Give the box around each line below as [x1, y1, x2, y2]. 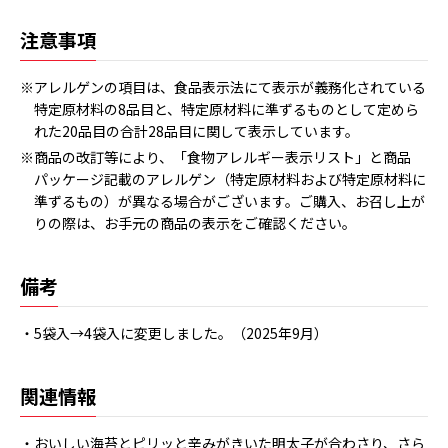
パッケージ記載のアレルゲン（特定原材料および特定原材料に [34, 168, 426, 189]
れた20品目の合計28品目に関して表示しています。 [34, 121, 359, 141]
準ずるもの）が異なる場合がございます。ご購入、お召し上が [34, 190, 425, 211]
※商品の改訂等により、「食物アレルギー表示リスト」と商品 [20, 146, 411, 167]
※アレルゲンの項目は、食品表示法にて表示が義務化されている [20, 77, 426, 97]
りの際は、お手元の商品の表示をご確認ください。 [34, 212, 356, 233]
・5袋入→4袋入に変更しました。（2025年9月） [20, 322, 328, 343]
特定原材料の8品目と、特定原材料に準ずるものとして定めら [34, 99, 419, 119]
